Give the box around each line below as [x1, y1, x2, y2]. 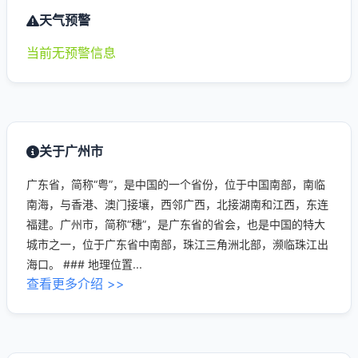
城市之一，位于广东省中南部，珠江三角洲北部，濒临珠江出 [26, 237, 328, 251]
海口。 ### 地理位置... [26, 257, 142, 271]
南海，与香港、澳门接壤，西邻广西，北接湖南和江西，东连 [26, 197, 328, 211]
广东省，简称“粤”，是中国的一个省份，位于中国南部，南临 [26, 177, 325, 191]
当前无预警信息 [26, 45, 116, 61]
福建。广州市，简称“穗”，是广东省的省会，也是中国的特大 [26, 217, 325, 231]
